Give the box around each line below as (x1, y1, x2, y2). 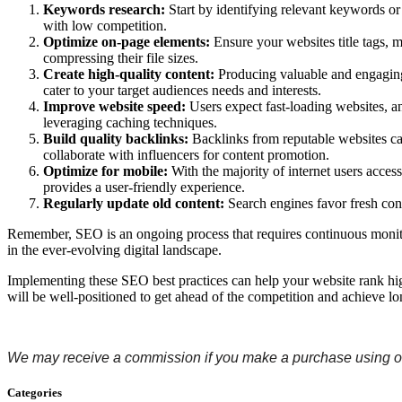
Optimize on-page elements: (43, 33, 210, 49)
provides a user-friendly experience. (43, 179, 245, 195)
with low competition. (43, 17, 167, 33)
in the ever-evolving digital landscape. (7, 241, 222, 258)
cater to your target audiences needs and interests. (43, 82, 321, 98)
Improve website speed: (43, 98, 186, 114)
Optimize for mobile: (43, 162, 168, 179)
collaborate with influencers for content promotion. (43, 146, 329, 162)
